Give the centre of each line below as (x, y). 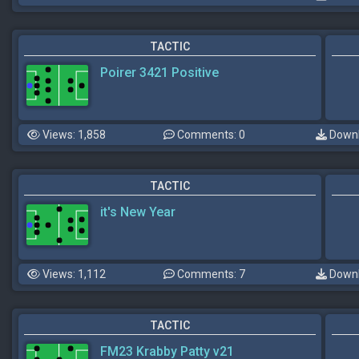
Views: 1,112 (73, 274)
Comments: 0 (210, 134)
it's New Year (138, 212)
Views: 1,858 (73, 134)
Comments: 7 (210, 274)
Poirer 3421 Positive (159, 72)
